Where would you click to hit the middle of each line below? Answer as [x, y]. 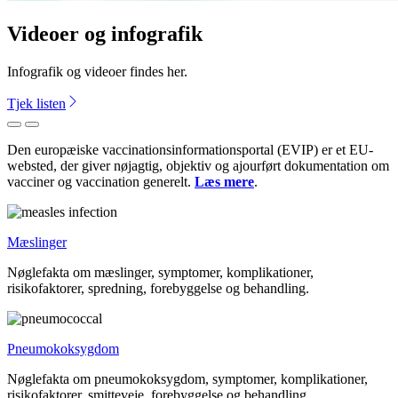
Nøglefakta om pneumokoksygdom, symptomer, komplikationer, [187, 378]
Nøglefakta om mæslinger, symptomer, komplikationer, [160, 272]
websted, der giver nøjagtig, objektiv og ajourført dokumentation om [198, 165]
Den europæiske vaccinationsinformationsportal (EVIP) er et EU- [190, 149]
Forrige [32, 131]
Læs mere [224, 181]
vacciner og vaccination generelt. [101, 181]
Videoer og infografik [105, 33]
